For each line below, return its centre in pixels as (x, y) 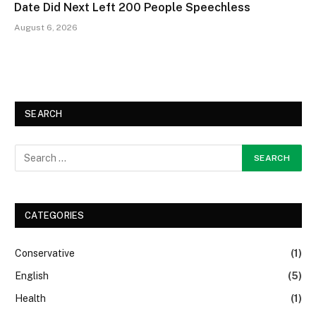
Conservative (45, 253)
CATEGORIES (55, 215)
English (32, 275)
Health (30, 298)
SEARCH (44, 114)
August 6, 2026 (46, 27)
